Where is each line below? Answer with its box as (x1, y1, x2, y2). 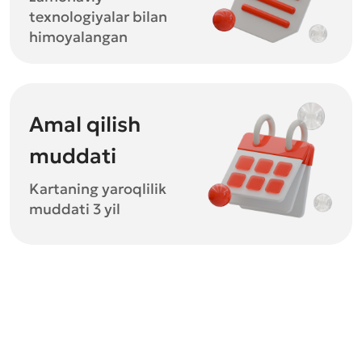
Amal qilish (29, 112, 141, 137)
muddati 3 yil (29, 200, 120, 218)
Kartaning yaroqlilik (29, 179, 166, 198)
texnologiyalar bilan (29, 7, 167, 26)
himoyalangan (29, 27, 128, 46)
